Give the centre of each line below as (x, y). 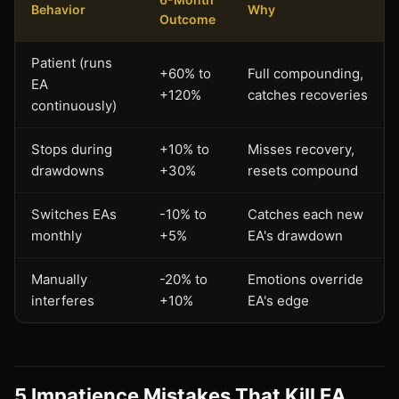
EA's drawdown (295, 235)
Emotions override (305, 279)
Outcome (187, 19)
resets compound (303, 170)
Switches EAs (74, 214)
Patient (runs (72, 62)
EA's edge (278, 300)
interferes (63, 300)
